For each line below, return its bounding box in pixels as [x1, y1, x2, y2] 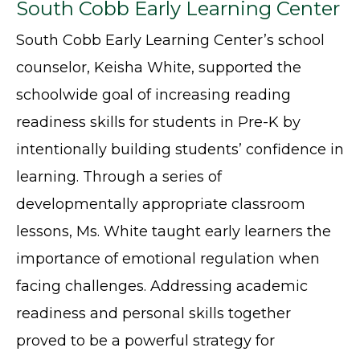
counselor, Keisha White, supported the [16, 59, 301, 77]
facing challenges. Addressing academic [16, 277, 308, 296]
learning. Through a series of [16, 168, 222, 186]
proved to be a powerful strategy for [16, 332, 275, 350]
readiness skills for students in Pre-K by [16, 113, 301, 132]
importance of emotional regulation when [16, 250, 320, 268]
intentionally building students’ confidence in [16, 141, 344, 159]
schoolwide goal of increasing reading [16, 86, 291, 104]
